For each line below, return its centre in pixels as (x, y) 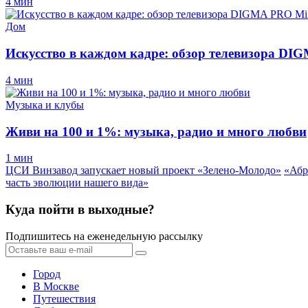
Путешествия (64, 298)
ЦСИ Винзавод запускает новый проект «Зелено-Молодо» (143, 170)
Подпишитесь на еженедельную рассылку (104, 236)
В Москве (56, 286)
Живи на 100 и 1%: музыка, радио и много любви (156, 131)
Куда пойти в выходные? (80, 210)
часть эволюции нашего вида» (77, 183)
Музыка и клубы (45, 104)
